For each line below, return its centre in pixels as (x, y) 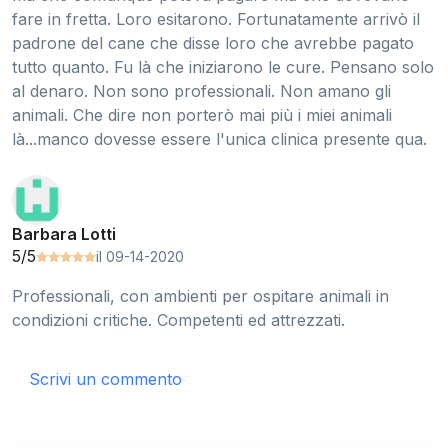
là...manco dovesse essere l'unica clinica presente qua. (219, 139)
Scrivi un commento (105, 379)
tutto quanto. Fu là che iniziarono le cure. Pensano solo (223, 67)
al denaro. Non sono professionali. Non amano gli (201, 91)
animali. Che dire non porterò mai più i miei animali (202, 115)
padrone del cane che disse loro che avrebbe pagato (213, 43)
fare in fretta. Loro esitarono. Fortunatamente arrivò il (216, 19)
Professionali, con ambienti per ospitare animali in (200, 296)
